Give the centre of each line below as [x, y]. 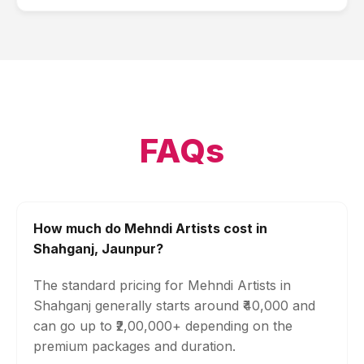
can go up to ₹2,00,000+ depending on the [163, 326]
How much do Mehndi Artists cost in [150, 228]
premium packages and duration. [134, 346]
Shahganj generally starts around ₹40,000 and [174, 305]
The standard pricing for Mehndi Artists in [162, 285]
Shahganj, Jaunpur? [98, 249]
